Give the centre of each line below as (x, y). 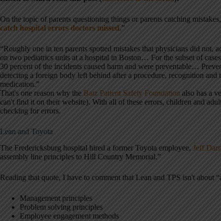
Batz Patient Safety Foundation (132, 93)
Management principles (56, 198)
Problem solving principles (61, 207)
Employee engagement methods (69, 216)
